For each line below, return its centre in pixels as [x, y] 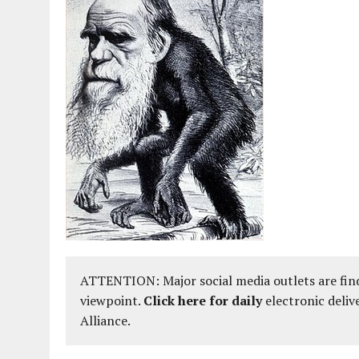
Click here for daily [203, 300]
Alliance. [105, 320]
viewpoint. [112, 300]
